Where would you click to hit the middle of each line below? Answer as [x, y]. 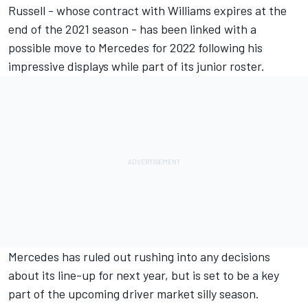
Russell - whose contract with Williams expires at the [147, 10]
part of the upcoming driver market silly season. [134, 293]
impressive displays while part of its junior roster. [136, 66]
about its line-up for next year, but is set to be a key [144, 275]
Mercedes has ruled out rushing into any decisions [139, 256]
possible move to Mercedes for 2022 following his [135, 47]
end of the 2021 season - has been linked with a [132, 29]
